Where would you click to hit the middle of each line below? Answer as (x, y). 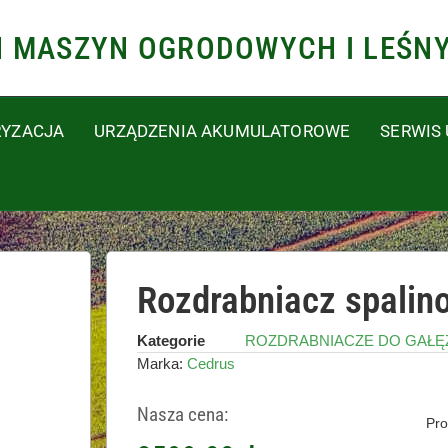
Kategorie (170, 341)
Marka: (161, 364)
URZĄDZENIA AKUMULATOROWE (222, 131)
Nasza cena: (182, 415)
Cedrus (210, 364)
